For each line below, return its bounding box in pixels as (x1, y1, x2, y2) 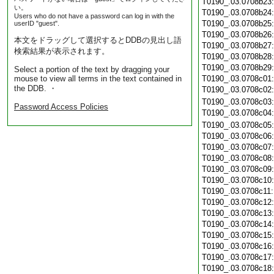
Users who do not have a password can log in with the (14, 12, 174, 20)
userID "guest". (14, 20, 59, 27)
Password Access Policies (14, 102, 108, 111)
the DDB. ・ (14, 84, 57, 93)
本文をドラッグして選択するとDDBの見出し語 (14, 35, 182, 45)
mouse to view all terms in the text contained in (14, 74, 182, 83)
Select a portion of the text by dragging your (14, 65, 169, 74)
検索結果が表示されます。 (14, 46, 109, 56)
